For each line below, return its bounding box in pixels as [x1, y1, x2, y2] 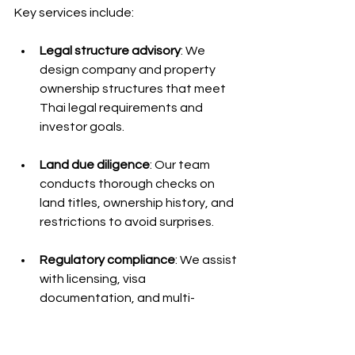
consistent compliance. [40, 329, 176, 342]
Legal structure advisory [40, 44, 181, 57]
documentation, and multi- [40, 291, 195, 304]
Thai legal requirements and [40, 101, 205, 114]
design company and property [40, 63, 218, 76]
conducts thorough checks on [40, 177, 217, 190]
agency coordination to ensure [40, 310, 223, 323]
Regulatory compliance [40, 253, 175, 266]
